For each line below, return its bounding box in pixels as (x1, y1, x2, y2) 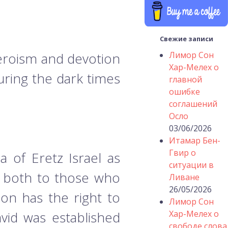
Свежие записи (159, 34, 213, 44)
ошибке (169, 86, 200, 97)
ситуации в (169, 159, 214, 170)
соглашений (169, 98, 217, 109)
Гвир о (169, 147, 196, 158)
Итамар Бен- (169, 135, 220, 146)
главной (169, 74, 202, 85)
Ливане (169, 172, 199, 183)
